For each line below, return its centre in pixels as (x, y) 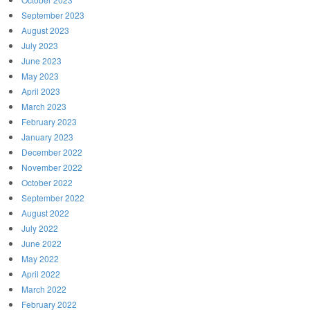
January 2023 (47, 137)
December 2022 (52, 152)
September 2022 (53, 198)
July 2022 (40, 228)
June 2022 (42, 244)
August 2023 (45, 30)
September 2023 (53, 15)
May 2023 (40, 76)
